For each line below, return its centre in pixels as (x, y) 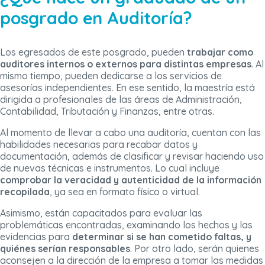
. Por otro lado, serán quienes (195, 249)
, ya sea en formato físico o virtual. (125, 192)
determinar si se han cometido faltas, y (162, 237)
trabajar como (220, 52)
